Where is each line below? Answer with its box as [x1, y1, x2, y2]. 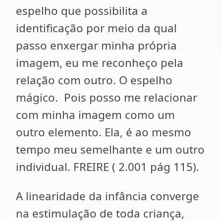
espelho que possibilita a [16, 3, 148, 18]
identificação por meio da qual [16, 20, 177, 36]
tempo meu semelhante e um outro [16, 142, 205, 157]
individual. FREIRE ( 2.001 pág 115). [16, 159, 202, 174]
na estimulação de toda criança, [16, 206, 184, 221]
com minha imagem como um [16, 107, 175, 122]
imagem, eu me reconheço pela [16, 55, 183, 70]
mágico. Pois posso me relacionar [16, 90, 197, 105]
